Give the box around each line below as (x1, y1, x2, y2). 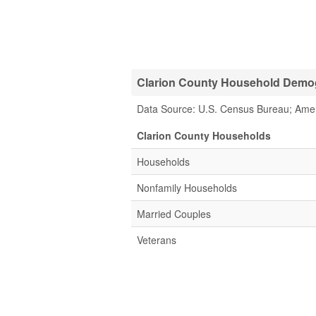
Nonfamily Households (137, 181, 237, 195)
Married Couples (137, 207, 211, 221)
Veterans (137, 233, 176, 247)
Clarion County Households (137, 128, 271, 142)
